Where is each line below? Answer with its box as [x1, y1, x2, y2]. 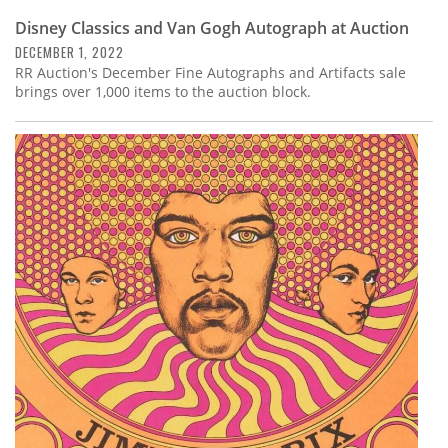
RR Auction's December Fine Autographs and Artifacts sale [15, 62, 406, 82]
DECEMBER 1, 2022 [15, 41, 124, 62]
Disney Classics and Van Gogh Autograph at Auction [15, 16, 409, 39]
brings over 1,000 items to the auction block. [15, 81, 311, 101]
